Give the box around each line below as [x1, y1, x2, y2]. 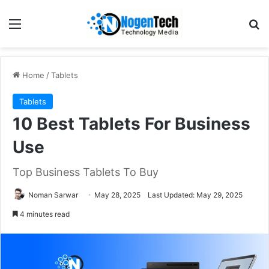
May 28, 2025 [94, 190, 141, 199]
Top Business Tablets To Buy [13, 165, 159, 178]
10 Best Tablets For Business [13, 113, 250, 134]
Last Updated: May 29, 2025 [148, 190, 243, 199]
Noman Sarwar [28, 190, 78, 199]
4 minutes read [18, 209, 70, 219]
